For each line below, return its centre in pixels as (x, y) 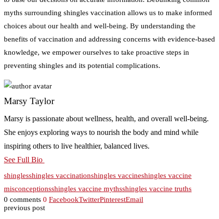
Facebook (64, 199)
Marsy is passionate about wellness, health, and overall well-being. (106, 118)
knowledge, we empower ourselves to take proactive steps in (97, 52)
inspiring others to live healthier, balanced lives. (77, 146)
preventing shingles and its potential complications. (82, 65)
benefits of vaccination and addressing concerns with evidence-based (109, 39)
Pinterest (113, 199)
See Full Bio (23, 159)
